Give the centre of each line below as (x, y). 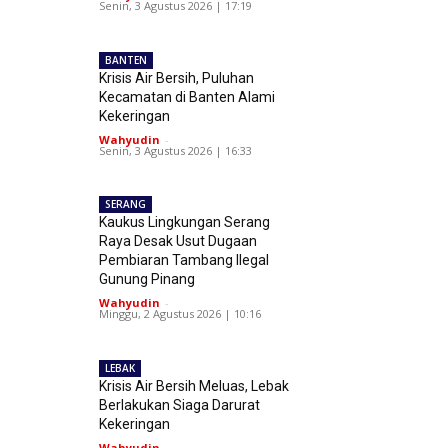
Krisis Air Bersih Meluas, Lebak (194, 385)
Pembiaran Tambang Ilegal (184, 260)
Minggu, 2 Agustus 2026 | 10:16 (180, 314)
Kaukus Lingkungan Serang (185, 222)
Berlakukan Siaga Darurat (180, 404)
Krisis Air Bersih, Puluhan (177, 77)
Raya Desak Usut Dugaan (178, 241)
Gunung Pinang (147, 279)
